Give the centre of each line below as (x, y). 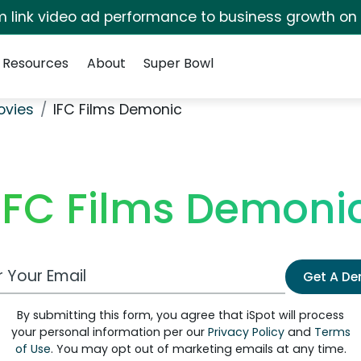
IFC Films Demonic (118, 110)
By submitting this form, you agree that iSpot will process (180, 315)
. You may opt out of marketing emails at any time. (198, 349)
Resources (36, 63)
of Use (33, 349)
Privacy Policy (246, 332)
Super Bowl (178, 63)
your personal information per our (109, 332)
